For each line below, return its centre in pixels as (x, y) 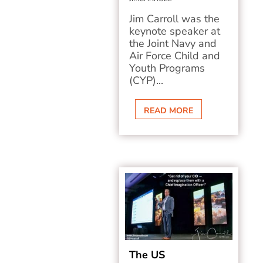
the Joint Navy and (173, 43)
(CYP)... (146, 80)
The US (147, 255)
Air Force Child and (175, 56)
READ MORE (169, 111)
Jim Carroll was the (175, 19)
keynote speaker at (175, 31)
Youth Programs (167, 68)
